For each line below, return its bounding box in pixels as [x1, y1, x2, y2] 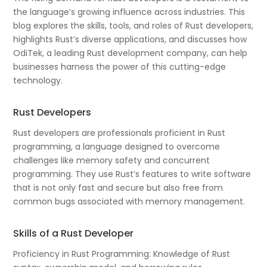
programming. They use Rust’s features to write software [13, 167, 252, 180]
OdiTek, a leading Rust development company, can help [13, 46, 248, 59]
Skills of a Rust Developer [13, 226, 134, 240]
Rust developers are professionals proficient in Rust [13, 126, 226, 139]
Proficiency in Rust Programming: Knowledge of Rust [13, 247, 231, 260]
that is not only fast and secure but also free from [13, 181, 223, 194]
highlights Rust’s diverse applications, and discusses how [13, 33, 247, 45]
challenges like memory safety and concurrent [13, 154, 210, 166]
